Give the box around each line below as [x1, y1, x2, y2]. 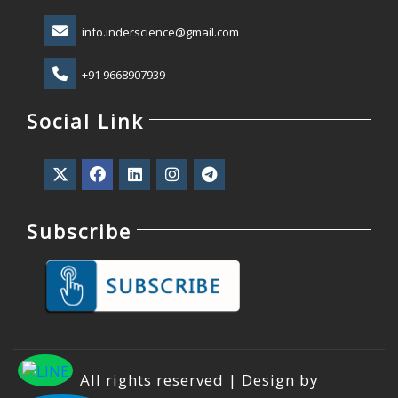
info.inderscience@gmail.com [82, 24, 239, 40]
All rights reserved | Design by [79, 370, 319, 391]
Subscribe [27, 218, 131, 244]
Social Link [27, 107, 144, 134]
